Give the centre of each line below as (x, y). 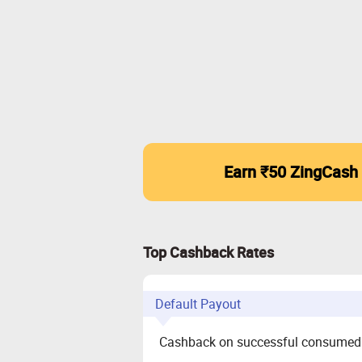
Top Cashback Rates (208, 252)
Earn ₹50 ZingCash (291, 172)
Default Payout (198, 304)
